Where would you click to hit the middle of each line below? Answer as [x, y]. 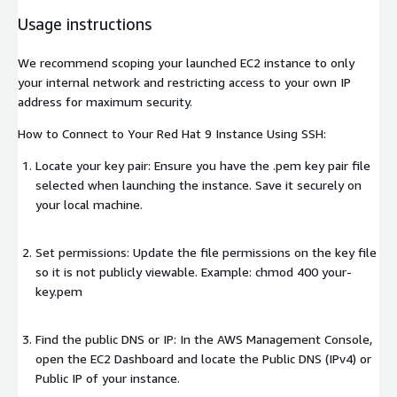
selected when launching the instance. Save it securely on [198, 185]
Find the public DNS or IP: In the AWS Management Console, [204, 339]
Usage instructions [85, 24]
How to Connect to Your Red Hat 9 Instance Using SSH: [172, 134]
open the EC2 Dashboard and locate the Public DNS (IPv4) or [203, 359]
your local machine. [89, 205]
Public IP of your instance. [108, 378]
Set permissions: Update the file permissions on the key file [206, 253]
